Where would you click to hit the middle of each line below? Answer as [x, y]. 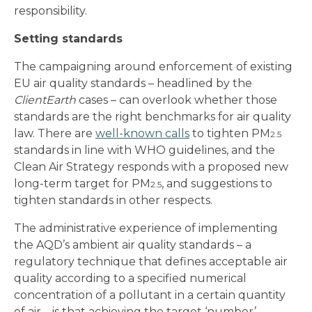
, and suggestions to [217, 184]
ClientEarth [46, 100]
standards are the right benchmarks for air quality [153, 117]
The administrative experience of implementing [146, 228]
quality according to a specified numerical [130, 279]
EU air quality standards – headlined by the [133, 84]
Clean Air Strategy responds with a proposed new [151, 167]
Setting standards [68, 39]
